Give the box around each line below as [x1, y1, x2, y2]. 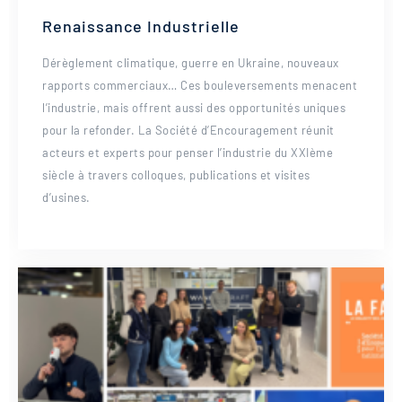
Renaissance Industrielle [42, 16, 240, 36]
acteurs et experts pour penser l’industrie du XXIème [42, 145, 333, 160]
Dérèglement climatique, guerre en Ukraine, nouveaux [42, 56, 339, 70]
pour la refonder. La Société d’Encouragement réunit [42, 123, 335, 137]
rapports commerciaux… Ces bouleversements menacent [42, 78, 357, 92]
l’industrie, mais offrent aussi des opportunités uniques [42, 100, 345, 115]
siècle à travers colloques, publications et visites [42, 168, 310, 182]
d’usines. [42, 190, 91, 205]
